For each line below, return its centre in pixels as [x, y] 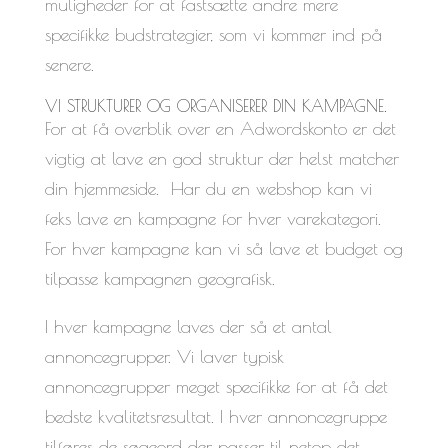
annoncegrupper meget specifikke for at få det [216, 386]
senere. [69, 64]
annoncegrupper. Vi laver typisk [164, 356]
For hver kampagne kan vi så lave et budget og [223, 248]
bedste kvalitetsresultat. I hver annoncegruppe [215, 416]
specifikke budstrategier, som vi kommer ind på [213, 34]
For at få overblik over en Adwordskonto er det [220, 128]
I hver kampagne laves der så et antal [188, 326]
